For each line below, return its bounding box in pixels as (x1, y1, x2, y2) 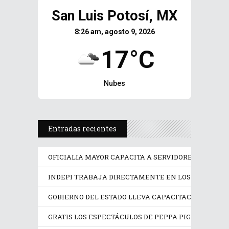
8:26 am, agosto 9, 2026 (74, 28, 155, 36)
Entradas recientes (48, 124, 117, 133)
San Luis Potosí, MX (52, 8, 177, 24)
